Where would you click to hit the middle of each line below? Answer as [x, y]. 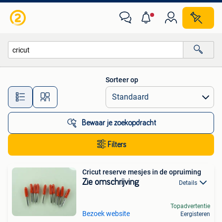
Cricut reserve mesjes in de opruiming [142, 172]
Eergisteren [195, 214]
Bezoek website [106, 213]
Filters [117, 145]
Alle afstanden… [104, 92]
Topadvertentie [190, 206]
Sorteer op [122, 80]
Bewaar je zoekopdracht [119, 123]
